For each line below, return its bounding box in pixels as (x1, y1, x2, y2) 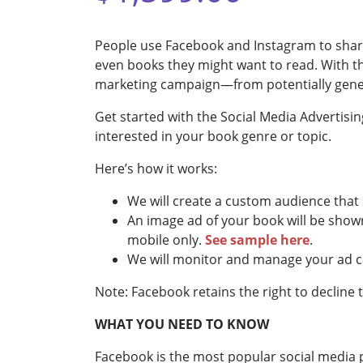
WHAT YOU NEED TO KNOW (95, 315, 269, 333)
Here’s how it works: (95, 160, 217, 177)
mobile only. (127, 231, 205, 249)
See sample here (205, 231, 310, 249)
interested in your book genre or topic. (95, 127, 331, 145)
